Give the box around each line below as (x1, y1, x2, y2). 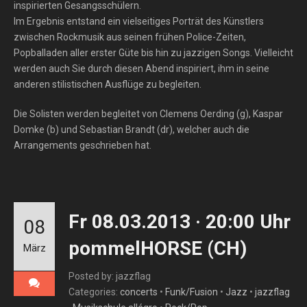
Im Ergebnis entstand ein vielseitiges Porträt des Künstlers (14, 16, 264, 27)
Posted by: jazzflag (69, 271, 151, 282)
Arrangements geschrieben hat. (14, 140, 151, 151)
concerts (120, 286, 158, 297)
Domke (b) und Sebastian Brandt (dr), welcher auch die (14, 124, 249, 135)
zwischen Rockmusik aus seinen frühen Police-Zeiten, (14, 32, 246, 42)
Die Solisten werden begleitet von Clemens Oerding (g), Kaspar (14, 108, 283, 119)
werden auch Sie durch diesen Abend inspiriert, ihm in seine (14, 63, 269, 74)
